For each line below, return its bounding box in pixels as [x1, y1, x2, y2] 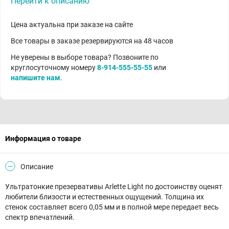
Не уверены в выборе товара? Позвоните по [11, 53, 158, 61]
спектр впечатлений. [5, 213, 75, 221]
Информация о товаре [5, 134, 81, 143]
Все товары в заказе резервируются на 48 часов [11, 37, 173, 45]
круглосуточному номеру [11, 63, 97, 72]
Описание [20, 163, 53, 171]
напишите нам [11, 74, 60, 82]
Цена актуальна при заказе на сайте [11, 20, 133, 29]
